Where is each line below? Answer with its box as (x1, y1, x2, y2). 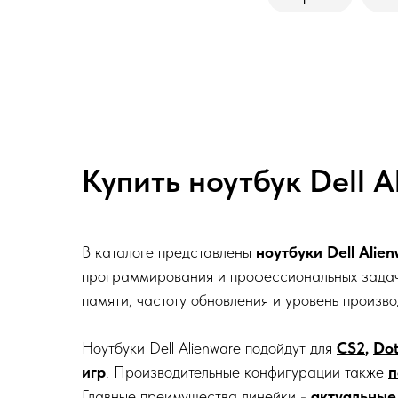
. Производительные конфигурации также (106, 362, 388, 381)
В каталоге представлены (82, 243, 256, 261)
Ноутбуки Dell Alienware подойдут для (82, 338, 337, 357)
